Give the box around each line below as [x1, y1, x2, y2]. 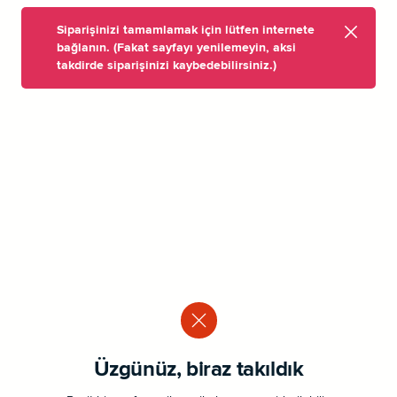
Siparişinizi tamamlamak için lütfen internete [57, 22, 315, 38]
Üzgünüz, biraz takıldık [93, 355, 304, 384]
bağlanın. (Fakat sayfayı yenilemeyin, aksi [57, 40, 296, 56]
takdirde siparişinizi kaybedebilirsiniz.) [57, 58, 276, 74]
